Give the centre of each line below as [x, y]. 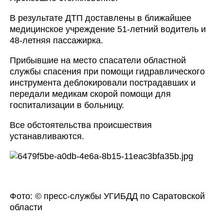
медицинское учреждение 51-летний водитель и [108, 29]
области [26, 208]
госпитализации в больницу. [67, 105]
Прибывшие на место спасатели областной [98, 61]
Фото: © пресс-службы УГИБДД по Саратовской [107, 196]
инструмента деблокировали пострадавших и [103, 83]
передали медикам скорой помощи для [90, 94]
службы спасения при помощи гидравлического [107, 72]
